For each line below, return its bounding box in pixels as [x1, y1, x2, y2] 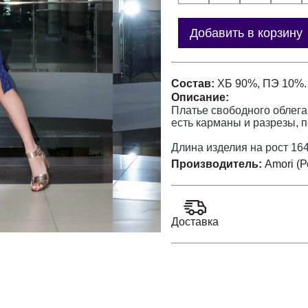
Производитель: [171, 158, 265, 170]
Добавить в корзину [190, 25, 302, 40]
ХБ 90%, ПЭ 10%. [217, 78, 307, 89]
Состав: [171, 78, 217, 89]
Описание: [171, 91, 229, 103]
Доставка [171, 216, 219, 228]
